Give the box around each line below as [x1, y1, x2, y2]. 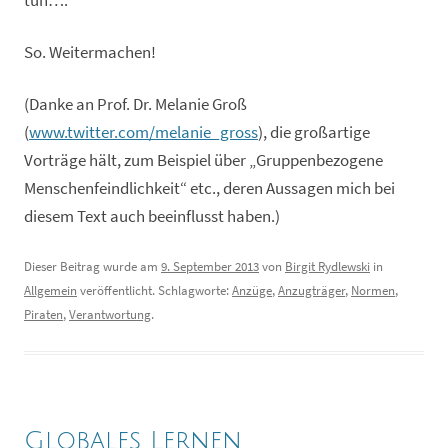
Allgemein [24, 281, 77, 299]
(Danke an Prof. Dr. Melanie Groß [24, 93, 247, 115]
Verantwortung [69, 305, 151, 323]
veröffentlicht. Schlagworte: [77, 281, 232, 299]
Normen [351, 281, 395, 299]
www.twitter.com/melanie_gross [29, 121, 258, 143]
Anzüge [232, 281, 272, 299]
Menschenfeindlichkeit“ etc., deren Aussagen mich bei [24, 177, 395, 199]
